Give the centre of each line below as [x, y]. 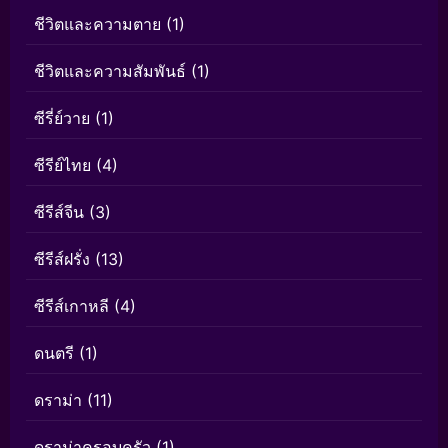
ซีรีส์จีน [59, 212]
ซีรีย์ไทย [62, 165]
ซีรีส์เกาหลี [71, 306]
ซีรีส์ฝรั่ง [62, 259]
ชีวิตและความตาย [97, 24]
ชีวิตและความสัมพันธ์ [110, 71]
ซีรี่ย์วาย [62, 118]
